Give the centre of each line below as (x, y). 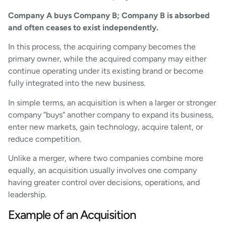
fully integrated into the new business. (77, 83)
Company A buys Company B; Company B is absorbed (109, 15)
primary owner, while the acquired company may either (107, 59)
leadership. (27, 195)
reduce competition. (45, 139)
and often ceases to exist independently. (83, 27)
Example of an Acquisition (72, 214)
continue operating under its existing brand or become (106, 71)
